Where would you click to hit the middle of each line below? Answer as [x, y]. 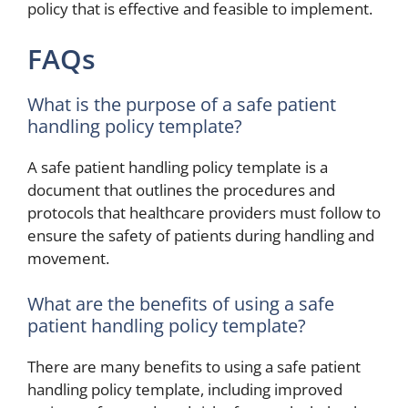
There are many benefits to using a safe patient [194, 366]
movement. [68, 259]
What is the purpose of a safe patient [182, 105]
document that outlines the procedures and [181, 190]
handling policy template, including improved [185, 389]
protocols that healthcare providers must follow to [204, 213]
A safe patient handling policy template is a [178, 168]
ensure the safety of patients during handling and [201, 236]
